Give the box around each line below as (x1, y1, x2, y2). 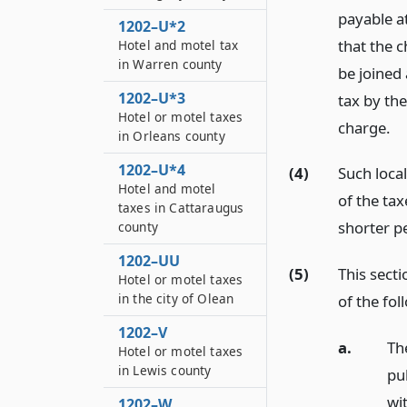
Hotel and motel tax (118, 36, 239, 54)
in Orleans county (118, 127, 225, 144)
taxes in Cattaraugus (118, 199, 244, 216)
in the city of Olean (118, 290, 234, 307)
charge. (337, 116, 391, 138)
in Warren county (118, 55, 223, 73)
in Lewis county (118, 362, 212, 379)
